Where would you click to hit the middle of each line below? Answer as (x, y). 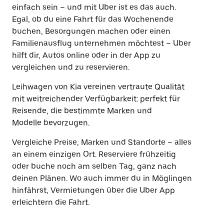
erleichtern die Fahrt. (51, 202)
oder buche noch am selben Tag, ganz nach (94, 166)
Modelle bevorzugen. (51, 123)
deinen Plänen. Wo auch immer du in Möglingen (102, 178)
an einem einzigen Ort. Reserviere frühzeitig (94, 154)
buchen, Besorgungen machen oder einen (91, 31)
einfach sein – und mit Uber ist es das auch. (94, 7)
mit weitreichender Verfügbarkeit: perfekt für (96, 99)
